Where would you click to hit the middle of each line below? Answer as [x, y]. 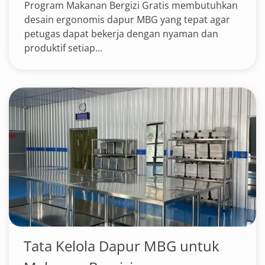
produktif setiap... [63, 48]
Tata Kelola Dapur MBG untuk [122, 246]
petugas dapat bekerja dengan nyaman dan [121, 34]
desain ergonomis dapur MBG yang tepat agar [127, 20]
